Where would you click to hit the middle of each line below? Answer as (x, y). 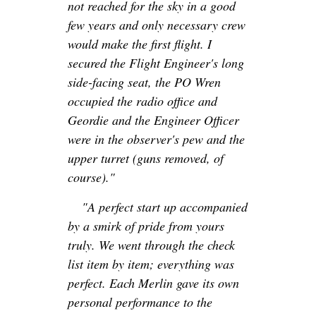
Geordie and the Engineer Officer (153, 120)
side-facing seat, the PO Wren (144, 82)
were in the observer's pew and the (156, 139)
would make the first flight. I (140, 44)
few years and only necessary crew (157, 25)
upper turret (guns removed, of (146, 158)
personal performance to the (140, 302)
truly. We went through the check (151, 245)
